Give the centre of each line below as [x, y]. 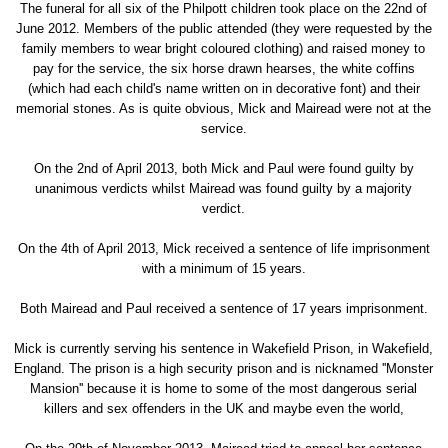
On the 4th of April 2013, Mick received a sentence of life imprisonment [223, 249]
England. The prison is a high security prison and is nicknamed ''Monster [224, 369]
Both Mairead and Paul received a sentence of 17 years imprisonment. [223, 309]
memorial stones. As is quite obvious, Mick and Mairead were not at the [224, 109]
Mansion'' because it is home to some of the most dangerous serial [224, 389]
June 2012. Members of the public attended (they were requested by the [223, 29]
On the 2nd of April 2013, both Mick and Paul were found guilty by [223, 169]
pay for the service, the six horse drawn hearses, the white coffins [223, 69]
